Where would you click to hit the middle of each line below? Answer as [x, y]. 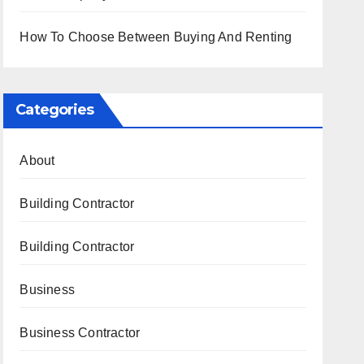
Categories [55, 110]
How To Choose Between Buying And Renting [156, 37]
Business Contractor [80, 333]
